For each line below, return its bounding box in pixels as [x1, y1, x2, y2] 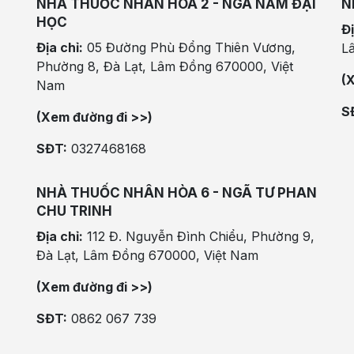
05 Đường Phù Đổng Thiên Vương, [87, 40, 296, 56]
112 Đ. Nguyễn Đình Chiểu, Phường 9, [83, 228, 314, 245]
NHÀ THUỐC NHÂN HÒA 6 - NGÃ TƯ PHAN [36, 185, 317, 201]
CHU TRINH [36, 203, 112, 220]
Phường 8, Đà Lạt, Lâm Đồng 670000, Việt [36, 58, 293, 75]
